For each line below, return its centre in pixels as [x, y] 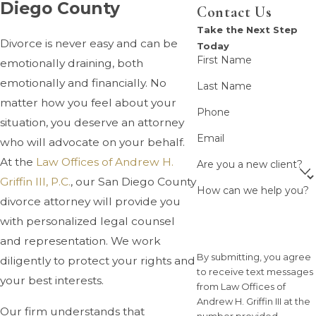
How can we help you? [253, 190]
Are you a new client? [250, 164]
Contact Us [235, 12]
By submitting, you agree [254, 257]
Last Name [225, 86]
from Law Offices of [242, 286]
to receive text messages [255, 272]
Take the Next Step [248, 29]
